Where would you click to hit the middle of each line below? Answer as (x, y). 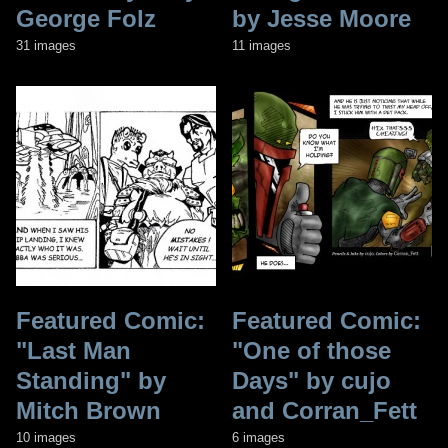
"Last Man (73, 350)
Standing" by (91, 380)
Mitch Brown (88, 410)
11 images (261, 45)
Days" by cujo (311, 380)
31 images (46, 45)
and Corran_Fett (324, 410)
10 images (46, 437)
